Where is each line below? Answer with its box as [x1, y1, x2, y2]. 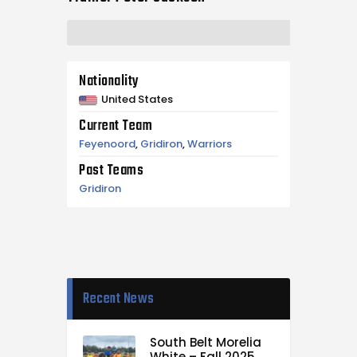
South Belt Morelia [150, 333, 261, 351]
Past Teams [79, 159, 143, 183]
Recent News [83, 287, 155, 311]
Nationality [79, 70, 139, 94]
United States [101, 92, 173, 108]
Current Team [79, 115, 152, 139]
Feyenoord [79, 136, 135, 152]
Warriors [187, 136, 232, 152]
